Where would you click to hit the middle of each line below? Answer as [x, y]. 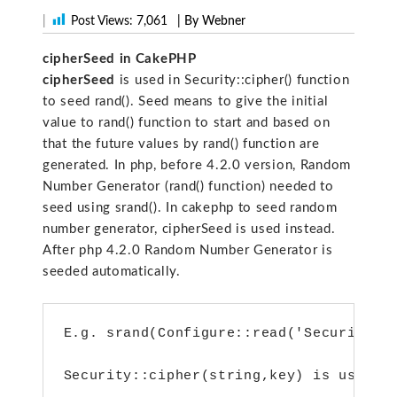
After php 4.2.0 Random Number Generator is [188, 251]
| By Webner [211, 21]
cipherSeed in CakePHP [120, 59]
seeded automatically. [112, 272]
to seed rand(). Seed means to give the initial [186, 102]
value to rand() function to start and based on [187, 123]
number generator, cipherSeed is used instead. [189, 230]
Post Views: [102, 21]
